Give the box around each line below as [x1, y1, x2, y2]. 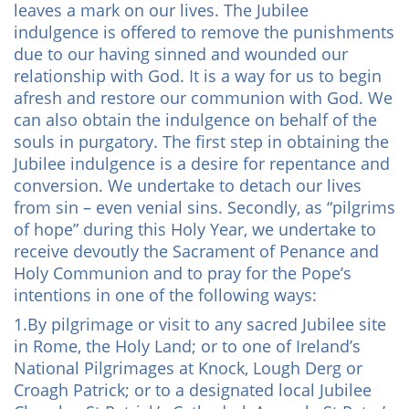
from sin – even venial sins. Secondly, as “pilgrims [14, 196, 395, 218]
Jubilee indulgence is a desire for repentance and [14, 152, 390, 174]
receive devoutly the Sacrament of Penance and [14, 240, 379, 262]
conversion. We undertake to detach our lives [14, 174, 362, 196]
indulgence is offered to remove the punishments [14, 21, 394, 43]
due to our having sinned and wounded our [14, 43, 348, 65]
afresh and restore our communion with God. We [14, 87, 393, 109]
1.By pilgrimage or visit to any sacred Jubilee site [14, 313, 386, 335]
